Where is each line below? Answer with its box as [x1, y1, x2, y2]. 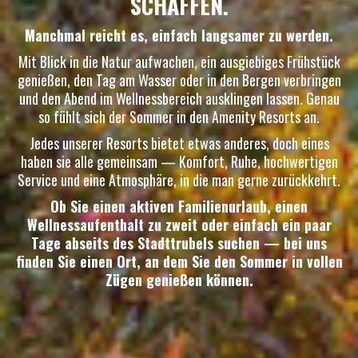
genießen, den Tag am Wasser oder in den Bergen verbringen [17, 70, 341, 91]
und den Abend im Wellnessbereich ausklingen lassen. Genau [18, 88, 340, 109]
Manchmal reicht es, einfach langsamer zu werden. [25, 25, 333, 46]
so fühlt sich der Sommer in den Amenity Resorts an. [38, 106, 320, 128]
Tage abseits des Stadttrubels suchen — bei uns [31, 233, 327, 254]
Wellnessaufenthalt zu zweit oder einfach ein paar [26, 214, 332, 236]
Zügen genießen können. [105, 269, 253, 291]
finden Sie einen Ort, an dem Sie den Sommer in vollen [15, 251, 343, 272]
